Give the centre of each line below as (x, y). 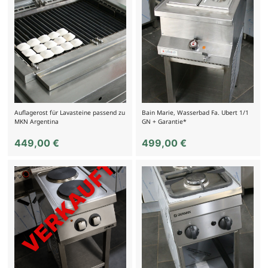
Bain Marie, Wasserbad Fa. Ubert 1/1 (196, 112)
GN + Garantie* (165, 121)
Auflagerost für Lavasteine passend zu (69, 112)
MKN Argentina (36, 121)
